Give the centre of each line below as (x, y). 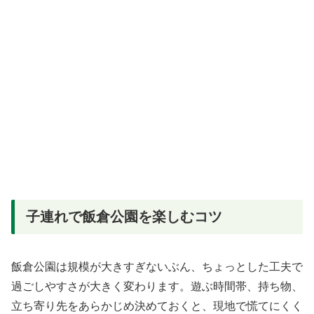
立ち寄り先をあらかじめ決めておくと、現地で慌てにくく (157, 306)
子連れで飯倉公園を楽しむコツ (124, 217)
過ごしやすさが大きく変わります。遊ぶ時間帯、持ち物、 (157, 286)
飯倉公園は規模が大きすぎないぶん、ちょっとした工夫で (157, 266)
